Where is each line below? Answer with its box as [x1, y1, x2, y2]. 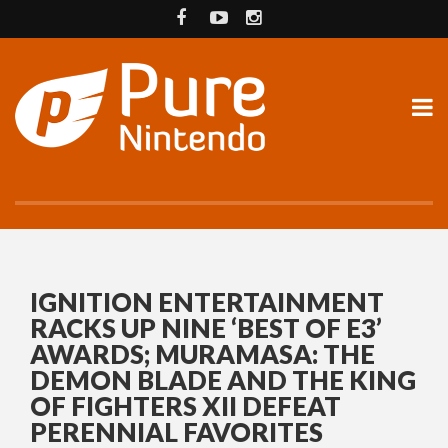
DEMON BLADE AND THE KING [30, 364, 416, 397]
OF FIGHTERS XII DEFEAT [30, 390, 341, 423]
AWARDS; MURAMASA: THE [30, 338, 375, 371]
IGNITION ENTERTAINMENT [30, 286, 384, 319]
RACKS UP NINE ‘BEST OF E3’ [30, 312, 382, 345]
